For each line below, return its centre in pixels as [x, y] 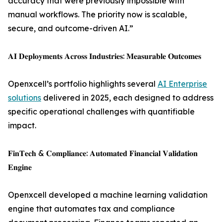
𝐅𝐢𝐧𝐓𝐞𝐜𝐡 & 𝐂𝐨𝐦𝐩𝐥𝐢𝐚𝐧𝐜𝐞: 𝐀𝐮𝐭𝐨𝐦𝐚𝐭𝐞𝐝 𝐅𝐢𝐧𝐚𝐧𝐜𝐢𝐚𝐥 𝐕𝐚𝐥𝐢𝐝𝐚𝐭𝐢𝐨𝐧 [103, 153]
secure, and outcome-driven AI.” [71, 28]
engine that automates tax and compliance [91, 209]
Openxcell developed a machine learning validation [108, 195]
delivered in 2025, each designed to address [127, 98]
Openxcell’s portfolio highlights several [83, 84]
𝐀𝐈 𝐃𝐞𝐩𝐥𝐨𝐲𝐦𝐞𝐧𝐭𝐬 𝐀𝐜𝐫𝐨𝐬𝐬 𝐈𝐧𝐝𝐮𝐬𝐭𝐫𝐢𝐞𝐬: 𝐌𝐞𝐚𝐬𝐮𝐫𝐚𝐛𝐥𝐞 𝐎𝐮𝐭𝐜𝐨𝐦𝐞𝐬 [105, 56]
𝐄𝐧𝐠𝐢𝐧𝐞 [20, 167]
